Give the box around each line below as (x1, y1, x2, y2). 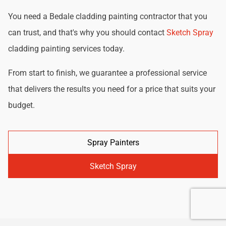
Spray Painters (87, 137, 139, 147)
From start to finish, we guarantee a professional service (8, 68, 207, 78)
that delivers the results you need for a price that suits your (8, 84, 215, 94)
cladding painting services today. (8, 43, 125, 53)
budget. (8, 100, 35, 110)
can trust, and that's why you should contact (8, 27, 166, 37)
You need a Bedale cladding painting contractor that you (8, 11, 207, 21)
